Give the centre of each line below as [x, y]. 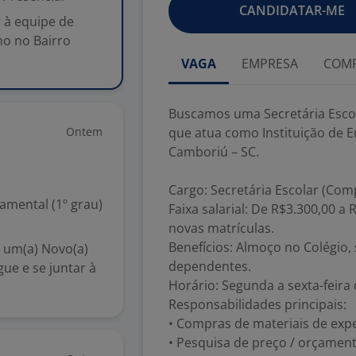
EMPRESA [270, 64]
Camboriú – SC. [214, 152]
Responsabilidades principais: [257, 304]
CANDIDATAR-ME [292, 10]
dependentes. [210, 266]
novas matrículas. [221, 228]
